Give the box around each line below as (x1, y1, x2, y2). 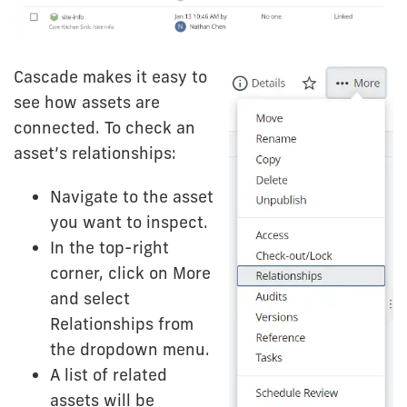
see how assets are (14, 91, 160, 113)
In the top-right (50, 236, 169, 258)
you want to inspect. (50, 211, 208, 233)
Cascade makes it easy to (14, 65, 207, 87)
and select (50, 287, 130, 309)
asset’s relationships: (14, 142, 176, 164)
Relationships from (50, 313, 194, 334)
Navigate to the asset (50, 185, 213, 207)
